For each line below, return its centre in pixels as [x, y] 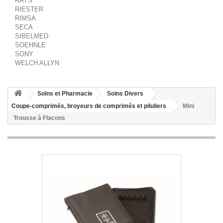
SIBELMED [32, 36]
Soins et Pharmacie [65, 93]
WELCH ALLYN [37, 63]
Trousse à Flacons [39, 118]
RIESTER [29, 9]
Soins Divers [125, 93]
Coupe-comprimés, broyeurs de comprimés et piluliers [89, 106]
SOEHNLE [30, 45]
